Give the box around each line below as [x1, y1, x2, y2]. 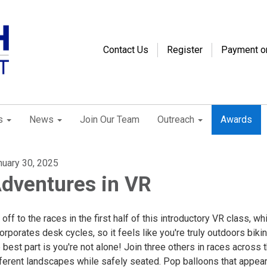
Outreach [157, 114, 194, 125]
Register [167, 44, 203, 55]
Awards [221, 114, 252, 125]
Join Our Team [80, 114, 139, 125]
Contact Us [103, 44, 148, 55]
